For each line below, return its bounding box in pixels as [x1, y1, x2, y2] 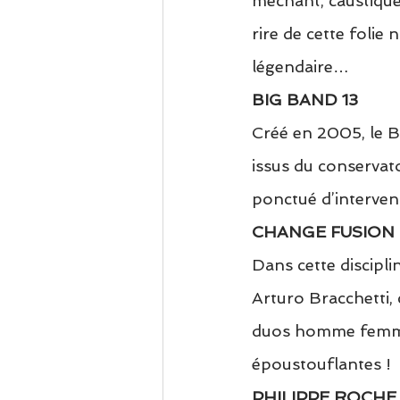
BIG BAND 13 [252, 90, 358, 110]
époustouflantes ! [252, 354, 391, 374]
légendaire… [252, 57, 349, 77]
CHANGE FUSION [252, 222, 395, 242]
